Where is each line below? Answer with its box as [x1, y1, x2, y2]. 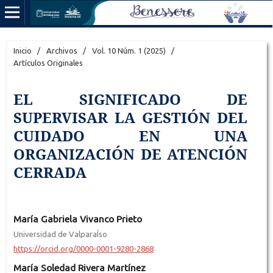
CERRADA [13, 161, 87, 182]
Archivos [46, 46, 77, 55]
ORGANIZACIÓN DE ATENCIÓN [13, 143, 248, 164]
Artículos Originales [13, 58, 83, 67]
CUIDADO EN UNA [13, 125, 248, 146]
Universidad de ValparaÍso [13, 229, 107, 238]
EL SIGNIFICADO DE [13, 88, 248, 109]
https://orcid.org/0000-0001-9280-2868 [13, 244, 154, 253]
